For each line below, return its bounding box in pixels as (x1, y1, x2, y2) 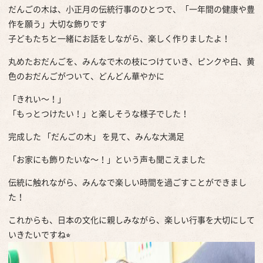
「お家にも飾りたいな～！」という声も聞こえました (8, 153, 205, 165)
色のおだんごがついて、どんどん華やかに (8, 69, 164, 82)
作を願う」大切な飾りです (8, 17, 107, 29)
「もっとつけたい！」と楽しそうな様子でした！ (8, 107, 189, 119)
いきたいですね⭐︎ (8, 228, 70, 240)
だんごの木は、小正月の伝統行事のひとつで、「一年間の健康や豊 (8, 2, 255, 15)
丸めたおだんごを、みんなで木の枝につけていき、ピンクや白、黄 (8, 55, 255, 67)
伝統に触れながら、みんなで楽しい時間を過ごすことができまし (8, 176, 247, 188)
